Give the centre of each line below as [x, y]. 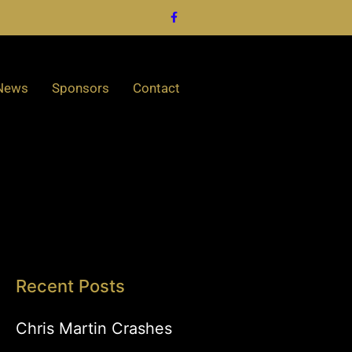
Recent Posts [70, 286]
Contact [156, 88]
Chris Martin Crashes [93, 329]
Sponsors [80, 88]
